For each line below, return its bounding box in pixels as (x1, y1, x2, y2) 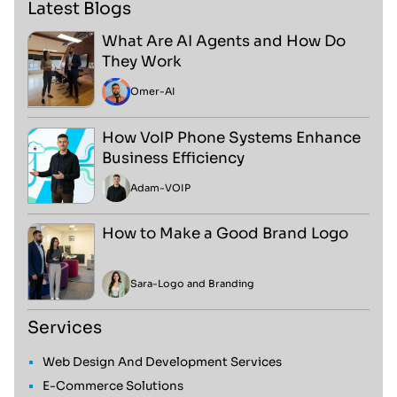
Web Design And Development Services (42, 354, 282, 370)
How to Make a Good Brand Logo (102, 224, 349, 244)
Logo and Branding (157, 277, 254, 291)
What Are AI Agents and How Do (102, 32, 346, 51)
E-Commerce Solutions (42, 378, 183, 393)
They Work (102, 52, 183, 72)
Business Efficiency (102, 148, 245, 167)
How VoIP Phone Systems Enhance (102, 128, 362, 147)
